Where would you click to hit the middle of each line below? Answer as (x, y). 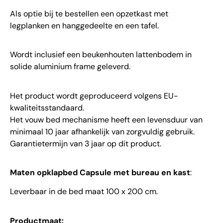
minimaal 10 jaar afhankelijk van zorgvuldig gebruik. (102, 131)
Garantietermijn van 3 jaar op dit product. (86, 143)
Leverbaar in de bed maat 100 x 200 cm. (84, 192)
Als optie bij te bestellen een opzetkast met (89, 13)
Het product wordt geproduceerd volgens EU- (94, 96)
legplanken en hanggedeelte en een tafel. (84, 25)
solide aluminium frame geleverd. (70, 67)
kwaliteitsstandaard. (47, 108)
